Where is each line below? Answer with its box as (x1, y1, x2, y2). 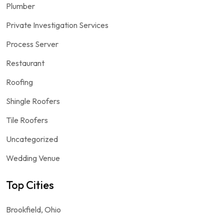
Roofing (6, 76, 33, 87)
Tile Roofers (6, 114, 48, 125)
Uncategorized (6, 133, 58, 144)
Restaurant (6, 57, 44, 68)
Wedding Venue (6, 152, 60, 163)
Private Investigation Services (6, 19, 108, 30)
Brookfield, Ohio (6, 204, 61, 214)
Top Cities (6, 177, 54, 192)
